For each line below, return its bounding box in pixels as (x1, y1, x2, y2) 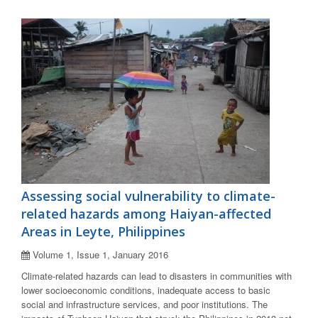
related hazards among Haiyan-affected (21, 205, 271, 223)
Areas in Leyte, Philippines (21, 223, 185, 241)
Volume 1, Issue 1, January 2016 (30, 248, 168, 262)
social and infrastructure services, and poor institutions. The (21, 297, 268, 312)
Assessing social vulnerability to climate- (21, 187, 275, 205)
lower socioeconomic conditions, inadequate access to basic (21, 283, 270, 297)
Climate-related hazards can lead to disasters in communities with (21, 269, 292, 283)
